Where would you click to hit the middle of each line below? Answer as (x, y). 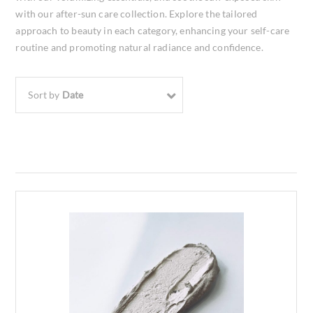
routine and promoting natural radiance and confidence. (139, 47)
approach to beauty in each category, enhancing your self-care (153, 30)
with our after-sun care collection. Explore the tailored (137, 14)
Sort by (45, 95)
